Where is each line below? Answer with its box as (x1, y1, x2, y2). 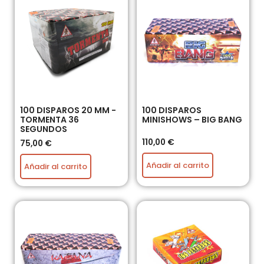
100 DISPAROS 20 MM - (20, 104, 116, 116)
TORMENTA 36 (20, 113, 79, 126)
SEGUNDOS (20, 123, 67, 135)
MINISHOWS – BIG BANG (141, 113, 242, 126)
